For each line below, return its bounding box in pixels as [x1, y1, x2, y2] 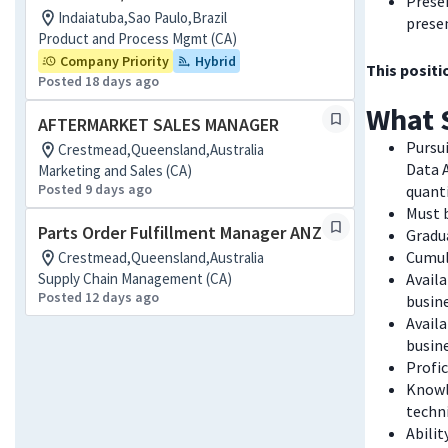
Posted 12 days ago [38, 288, 159, 306]
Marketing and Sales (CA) [38, 161, 192, 180]
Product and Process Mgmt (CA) [38, 29, 237, 48]
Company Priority [60, 52, 169, 70]
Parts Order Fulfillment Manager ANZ [38, 221, 322, 244]
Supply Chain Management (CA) [38, 269, 232, 288]
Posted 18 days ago [38, 72, 159, 90]
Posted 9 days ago [38, 180, 152, 198]
